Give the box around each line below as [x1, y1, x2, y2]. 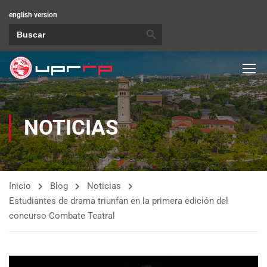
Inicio [9, 181, 31, 191]
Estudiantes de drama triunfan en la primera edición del [9, 195, 228, 206]
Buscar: [8, 23, 32, 31]
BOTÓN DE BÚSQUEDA [140, 18, 180, 27]
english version [9, 11, 57, 19]
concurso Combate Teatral [9, 210, 115, 221]
